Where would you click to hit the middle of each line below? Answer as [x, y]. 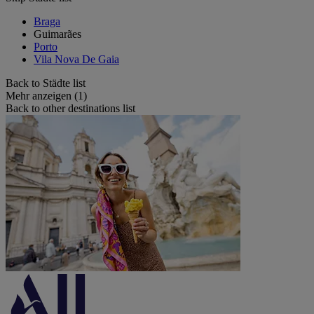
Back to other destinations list [70, 108]
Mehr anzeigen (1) [46, 95]
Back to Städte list [46, 83]
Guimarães [57, 34]
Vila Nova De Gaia [76, 59]
